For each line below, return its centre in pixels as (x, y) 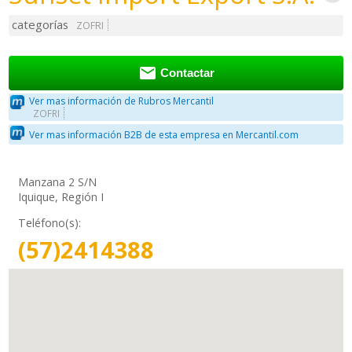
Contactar (187, 73)
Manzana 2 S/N (58, 182)
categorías (40, 25)
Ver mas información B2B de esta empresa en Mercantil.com (164, 134)
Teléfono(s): (50, 223)
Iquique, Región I (61, 197)
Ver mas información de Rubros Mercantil (122, 101)
